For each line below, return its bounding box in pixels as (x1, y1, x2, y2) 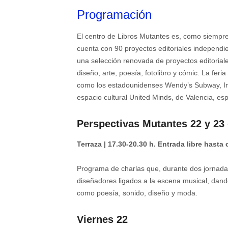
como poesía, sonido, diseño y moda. (77, 189, 197, 197)
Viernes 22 (77, 214, 128, 225)
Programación (77, 8, 152, 22)
